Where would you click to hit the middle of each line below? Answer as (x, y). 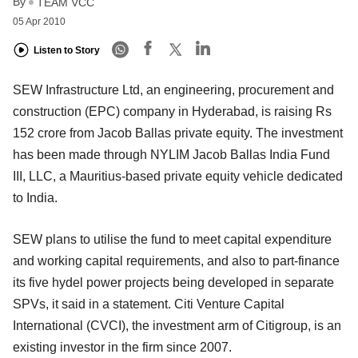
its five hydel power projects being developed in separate (173, 282)
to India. (37, 197)
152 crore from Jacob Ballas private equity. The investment (178, 133)
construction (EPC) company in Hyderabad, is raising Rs (172, 111)
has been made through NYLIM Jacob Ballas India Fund (171, 154)
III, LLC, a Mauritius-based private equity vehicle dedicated (178, 176)
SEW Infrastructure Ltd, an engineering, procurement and (173, 89)
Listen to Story (67, 51)
